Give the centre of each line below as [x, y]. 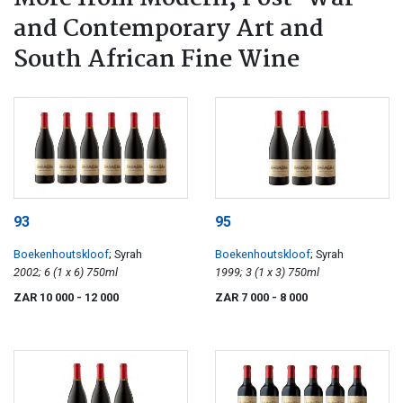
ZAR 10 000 [45, 298]
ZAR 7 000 [243, 298]
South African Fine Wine [157, 60]
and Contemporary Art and [169, 29]
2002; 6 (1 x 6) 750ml [102, 273]
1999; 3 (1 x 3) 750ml [304, 273]
